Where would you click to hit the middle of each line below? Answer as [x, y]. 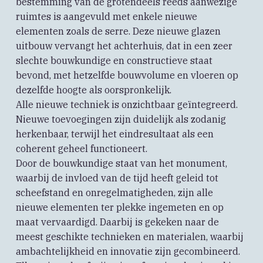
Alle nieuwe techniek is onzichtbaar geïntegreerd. [127, 105]
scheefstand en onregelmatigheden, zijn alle [114, 193]
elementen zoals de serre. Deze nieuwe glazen [118, 31]
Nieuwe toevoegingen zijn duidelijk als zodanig [121, 119]
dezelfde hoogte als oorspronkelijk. [93, 90]
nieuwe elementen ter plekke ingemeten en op [119, 208]
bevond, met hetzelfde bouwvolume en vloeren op [127, 75]
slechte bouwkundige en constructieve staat [114, 61]
